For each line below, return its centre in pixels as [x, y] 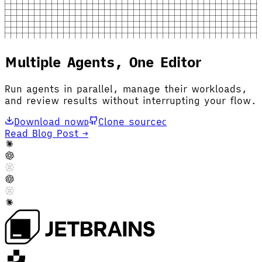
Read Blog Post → [46, 133]
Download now [49, 121]
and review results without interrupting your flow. [131, 100]
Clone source [130, 121]
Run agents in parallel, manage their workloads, [126, 89]
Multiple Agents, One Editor [103, 62]
